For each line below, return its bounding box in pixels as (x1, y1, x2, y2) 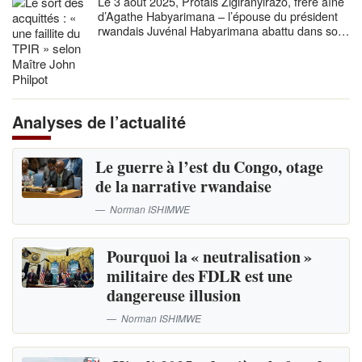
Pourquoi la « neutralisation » (107, 245, 313, 269)
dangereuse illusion (107, 284, 241, 308)
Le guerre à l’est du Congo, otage (95, 154, 323, 179)
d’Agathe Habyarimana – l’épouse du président (98, 7, 338, 25)
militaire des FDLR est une (107, 264, 293, 288)
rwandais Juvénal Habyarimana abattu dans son (98, 22, 344, 40)
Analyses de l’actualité (12, 110, 187, 134)
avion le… (98, 36, 149, 54)
